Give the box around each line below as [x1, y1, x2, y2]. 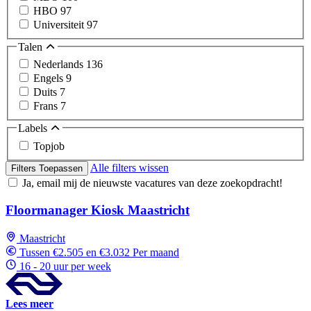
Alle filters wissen [90, 162, 169, 174]
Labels [18, 122, 50, 135]
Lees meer [6, 297, 53, 310]
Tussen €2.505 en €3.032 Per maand [19, 246, 179, 258]
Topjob [33, 140, 65, 153]
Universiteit [33, 18, 87, 31]
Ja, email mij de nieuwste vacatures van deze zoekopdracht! [22, 177, 283, 190]
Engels [33, 72, 66, 85]
